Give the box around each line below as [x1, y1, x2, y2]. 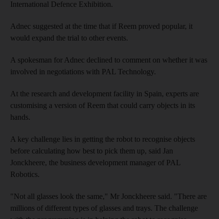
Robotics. [10, 170, 40, 178]
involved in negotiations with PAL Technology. [10, 67, 156, 76]
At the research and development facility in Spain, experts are [10, 89, 199, 98]
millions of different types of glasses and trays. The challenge [10, 203, 198, 212]
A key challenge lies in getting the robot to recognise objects [10, 134, 195, 143]
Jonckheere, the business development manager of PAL [10, 158, 180, 167]
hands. [10, 112, 30, 121]
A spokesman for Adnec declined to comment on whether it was [10, 55, 207, 64]
